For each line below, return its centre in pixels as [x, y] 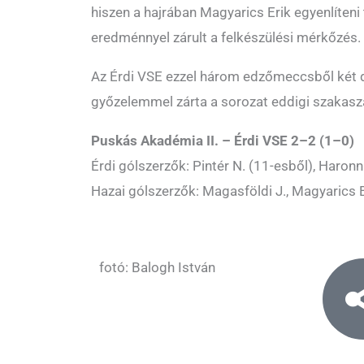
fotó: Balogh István [157, 268]
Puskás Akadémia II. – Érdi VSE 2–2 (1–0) [223, 141]
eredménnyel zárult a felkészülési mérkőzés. [226, 38]
